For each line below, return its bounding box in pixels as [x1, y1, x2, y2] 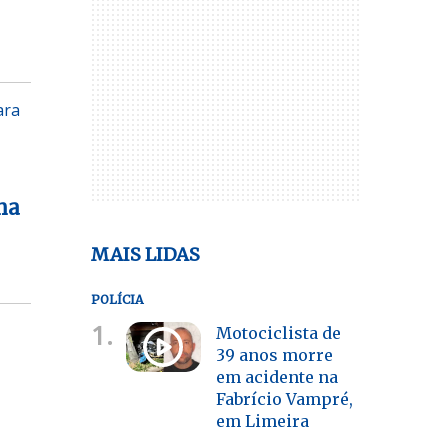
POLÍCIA [91, 291, 143, 307]
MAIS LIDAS [91, 242, 200, 266]
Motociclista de [215, 322, 341, 343]
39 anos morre [215, 344, 333, 365]
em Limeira [215, 410, 313, 431]
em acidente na [215, 366, 338, 387]
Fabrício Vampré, [215, 388, 353, 409]
